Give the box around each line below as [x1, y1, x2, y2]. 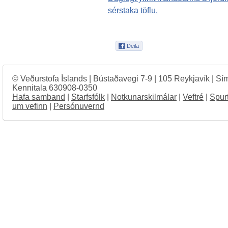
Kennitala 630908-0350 [12, 83, 97, 92]
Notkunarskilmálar [111, 92, 177, 101]
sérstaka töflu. [108, 5, 158, 15]
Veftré [183, 92, 204, 101]
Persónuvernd [53, 101, 104, 110]
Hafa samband [12, 92, 65, 101]
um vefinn [12, 101, 47, 110]
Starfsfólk [71, 92, 105, 101]
